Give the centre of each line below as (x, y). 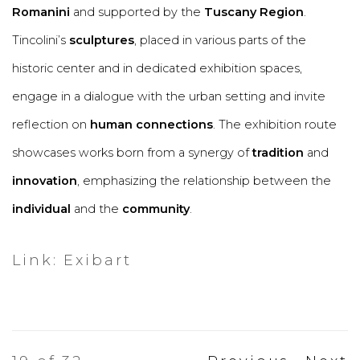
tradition (278, 153)
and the (96, 209)
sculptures (102, 40)
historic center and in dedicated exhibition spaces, (157, 68)
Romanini (41, 12)
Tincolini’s (41, 40)
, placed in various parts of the (220, 40)
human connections (151, 125)
